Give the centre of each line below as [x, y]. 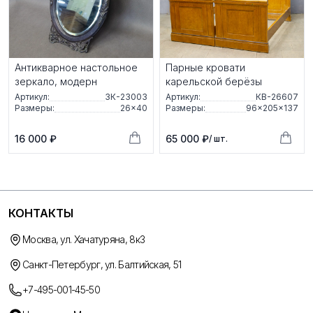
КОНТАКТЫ [41, 213]
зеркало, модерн [56, 81]
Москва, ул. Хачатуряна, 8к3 [84, 239]
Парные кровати [205, 67]
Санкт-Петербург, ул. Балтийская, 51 [102, 264]
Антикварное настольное [76, 67]
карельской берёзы [214, 81]
